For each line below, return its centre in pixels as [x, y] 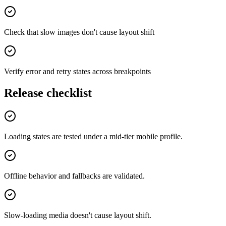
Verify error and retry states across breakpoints [77, 72]
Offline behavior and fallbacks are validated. [74, 176]
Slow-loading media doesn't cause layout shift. [78, 215]
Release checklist [48, 93]
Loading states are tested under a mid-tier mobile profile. [93, 137]
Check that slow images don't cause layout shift [79, 32]
